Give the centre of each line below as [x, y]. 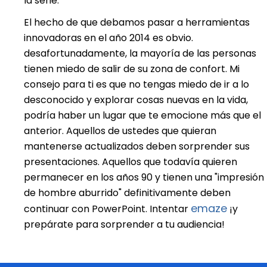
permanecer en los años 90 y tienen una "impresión [144, 177]
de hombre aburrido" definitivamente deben [127, 193]
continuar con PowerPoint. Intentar [107, 209]
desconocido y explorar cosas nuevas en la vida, [136, 100]
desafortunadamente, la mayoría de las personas [140, 53]
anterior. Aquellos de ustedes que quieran [120, 131]
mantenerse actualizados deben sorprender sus [137, 146]
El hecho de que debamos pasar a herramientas [137, 22]
